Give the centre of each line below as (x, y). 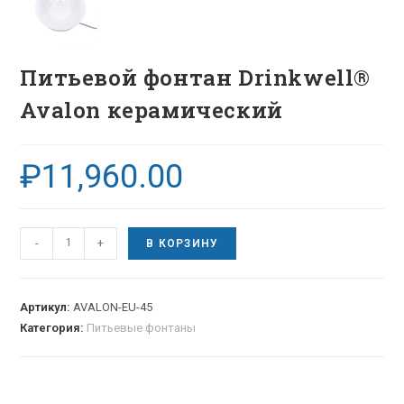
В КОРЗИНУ (183, 243)
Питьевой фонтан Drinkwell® (196, 77)
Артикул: (47, 307)
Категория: (54, 327)
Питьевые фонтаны (142, 327)
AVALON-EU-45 (113, 307)
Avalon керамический (151, 110)
